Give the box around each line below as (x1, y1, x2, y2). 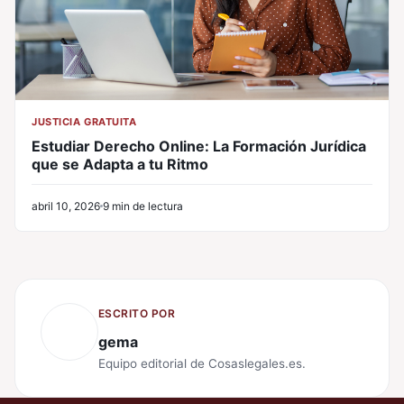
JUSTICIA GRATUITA (32, 115, 137, 128)
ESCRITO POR (98, 306, 176, 320)
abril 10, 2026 (32, 198, 100, 213)
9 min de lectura (103, 198, 183, 213)
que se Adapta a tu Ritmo (32, 154, 208, 173)
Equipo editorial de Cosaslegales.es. (98, 355, 306, 371)
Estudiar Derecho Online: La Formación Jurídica (32, 136, 366, 155)
